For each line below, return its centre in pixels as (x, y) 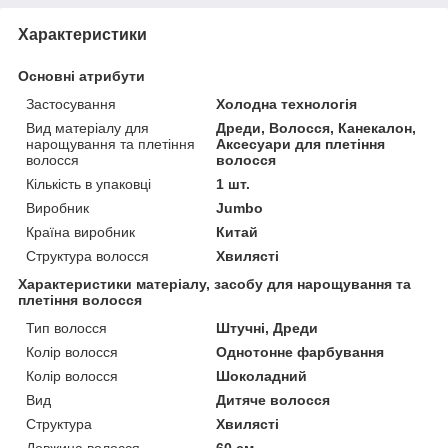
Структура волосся (87, 255)
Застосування (71, 103)
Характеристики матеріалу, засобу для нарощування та (214, 283)
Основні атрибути (81, 75)
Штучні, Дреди (267, 327)
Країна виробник (80, 231)
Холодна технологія (287, 103)
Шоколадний (262, 375)
